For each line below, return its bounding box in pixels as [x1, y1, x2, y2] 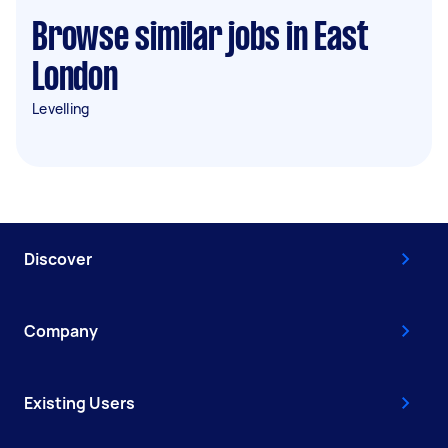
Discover [24, 248, 92, 270]
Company [24, 320, 98, 342]
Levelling [32, 99, 90, 118]
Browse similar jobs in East [32, 21, 369, 57]
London [32, 61, 118, 97]
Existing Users [24, 392, 135, 414]
